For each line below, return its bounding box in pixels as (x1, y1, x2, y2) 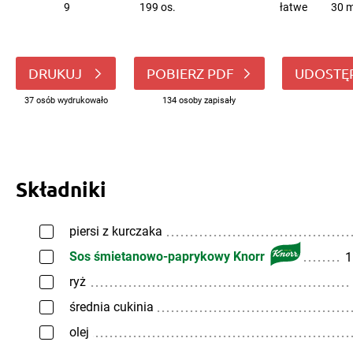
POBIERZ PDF (146, 65, 234, 81)
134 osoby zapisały (162, 95, 236, 106)
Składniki (16, 176, 106, 202)
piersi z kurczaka (69, 224, 162, 239)
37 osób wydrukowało (24, 95, 108, 106)
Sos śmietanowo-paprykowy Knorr (69, 249, 265, 264)
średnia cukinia (69, 299, 154, 314)
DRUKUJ (28, 65, 85, 81)
